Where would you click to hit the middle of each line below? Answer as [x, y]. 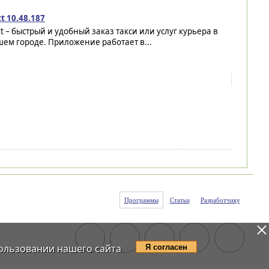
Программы [141, 200]
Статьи [180, 200]
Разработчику [220, 200]
